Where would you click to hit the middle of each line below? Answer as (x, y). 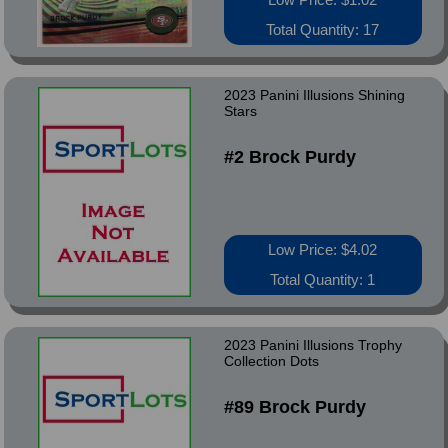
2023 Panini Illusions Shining (314, 95)
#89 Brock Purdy (294, 407)
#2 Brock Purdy (289, 157)
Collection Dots (271, 361)
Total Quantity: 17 (323, 29)
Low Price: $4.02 (323, 249)
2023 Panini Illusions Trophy (312, 345)
